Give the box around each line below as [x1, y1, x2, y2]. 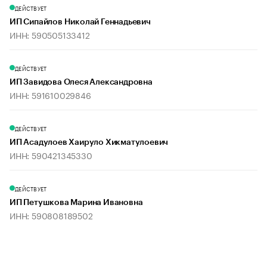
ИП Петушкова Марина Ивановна [10, 198, 143, 207]
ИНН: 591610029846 [10, 88, 91, 102]
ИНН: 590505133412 [10, 28, 90, 42]
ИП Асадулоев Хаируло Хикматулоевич [10, 138, 169, 147]
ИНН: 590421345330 [10, 148, 92, 162]
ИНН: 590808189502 [10, 209, 93, 222]
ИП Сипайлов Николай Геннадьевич [10, 18, 151, 27]
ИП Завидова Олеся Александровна [10, 78, 153, 87]
